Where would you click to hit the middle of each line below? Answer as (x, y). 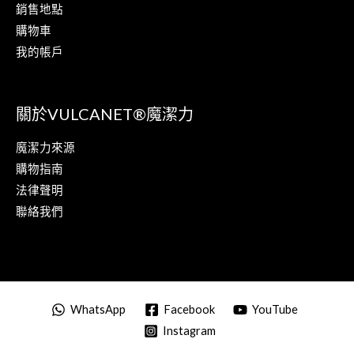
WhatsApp (98, 309)
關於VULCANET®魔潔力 (105, 113)
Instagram (189, 331)
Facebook (189, 309)
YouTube (275, 309)
